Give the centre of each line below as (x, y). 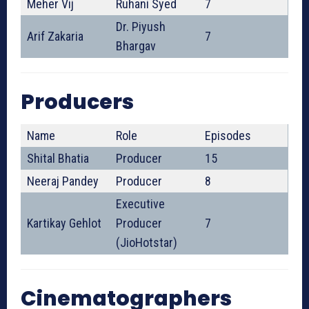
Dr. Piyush (141, 27)
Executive (140, 204)
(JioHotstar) (147, 243)
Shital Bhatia (58, 159)
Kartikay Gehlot (64, 223)
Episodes (228, 136)
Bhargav (136, 46)
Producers (77, 102)
